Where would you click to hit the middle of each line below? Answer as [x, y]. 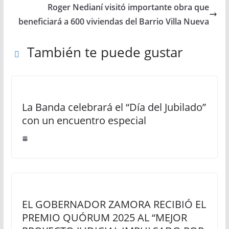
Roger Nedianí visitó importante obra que [129, 7]
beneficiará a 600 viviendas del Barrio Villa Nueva [114, 21]
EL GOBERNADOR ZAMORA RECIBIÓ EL [114, 204]
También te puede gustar [105, 52]
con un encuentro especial [84, 120]
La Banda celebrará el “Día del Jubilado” [114, 107]
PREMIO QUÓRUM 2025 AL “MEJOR [104, 217]
